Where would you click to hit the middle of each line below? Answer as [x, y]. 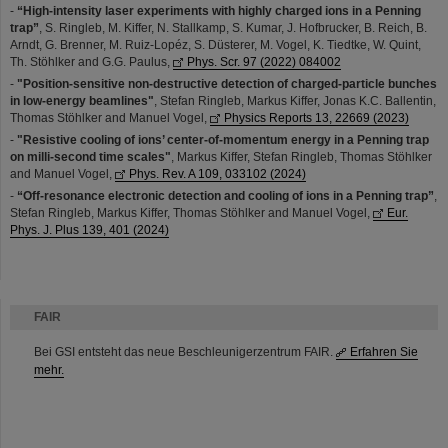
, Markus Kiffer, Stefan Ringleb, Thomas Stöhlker [301, 157]
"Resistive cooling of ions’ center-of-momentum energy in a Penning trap [223, 140]
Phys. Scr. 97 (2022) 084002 [264, 62]
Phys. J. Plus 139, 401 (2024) [89, 230]
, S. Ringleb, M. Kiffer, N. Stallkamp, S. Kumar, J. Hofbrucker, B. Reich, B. [233, 28]
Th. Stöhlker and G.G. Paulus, [91, 62]
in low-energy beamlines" [82, 101]
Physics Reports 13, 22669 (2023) [316, 118]
